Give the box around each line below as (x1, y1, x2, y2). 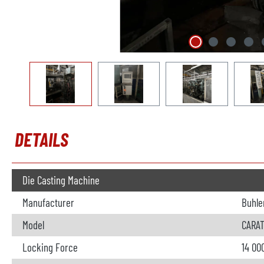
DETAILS (15, 128, 68, 150)
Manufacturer (22, 196, 74, 209)
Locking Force (22, 240, 78, 254)
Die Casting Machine (22, 173, 100, 187)
